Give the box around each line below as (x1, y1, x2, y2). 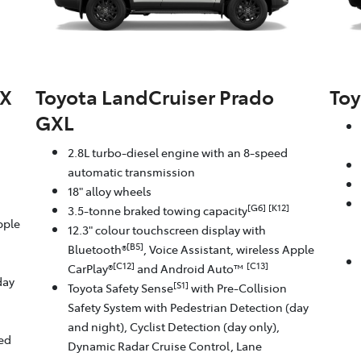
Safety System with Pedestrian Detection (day (67, 299, 309, 316)
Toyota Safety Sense (67, 280, 173, 297)
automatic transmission (67, 164, 195, 180)
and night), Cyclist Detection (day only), (67, 318, 280, 335)
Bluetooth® (67, 241, 127, 258)
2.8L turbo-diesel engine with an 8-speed (67, 144, 288, 161)
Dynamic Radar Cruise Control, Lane (67, 338, 262, 355)
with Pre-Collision (188, 280, 287, 297)
